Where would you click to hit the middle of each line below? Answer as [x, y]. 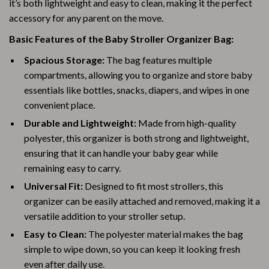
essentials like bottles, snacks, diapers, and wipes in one [137, 90]
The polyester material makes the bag [165, 234]
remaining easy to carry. [72, 168]
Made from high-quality [186, 123]
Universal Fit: [53, 186]
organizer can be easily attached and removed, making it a [142, 201]
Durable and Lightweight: [80, 123]
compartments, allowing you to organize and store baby [138, 75]
